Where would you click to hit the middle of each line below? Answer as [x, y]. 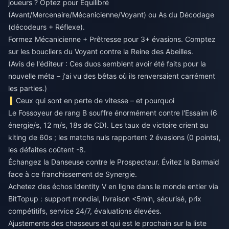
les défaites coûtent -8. [47, 150]
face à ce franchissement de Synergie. [73, 174]
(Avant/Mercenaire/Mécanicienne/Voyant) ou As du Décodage [111, 15]
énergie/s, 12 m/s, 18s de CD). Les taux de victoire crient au [108, 125]
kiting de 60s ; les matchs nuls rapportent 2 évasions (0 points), [114, 138]
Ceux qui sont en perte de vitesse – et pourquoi [95, 101]
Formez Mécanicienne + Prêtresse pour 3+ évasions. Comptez [112, 39]
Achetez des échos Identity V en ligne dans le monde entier [107, 187]
